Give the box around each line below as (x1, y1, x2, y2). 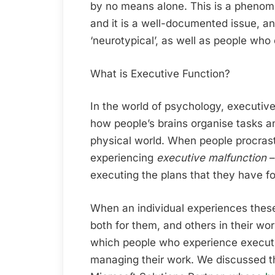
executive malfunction (157, 152, 266, 165)
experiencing (90, 152, 157, 165)
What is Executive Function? (90, 67, 230, 80)
